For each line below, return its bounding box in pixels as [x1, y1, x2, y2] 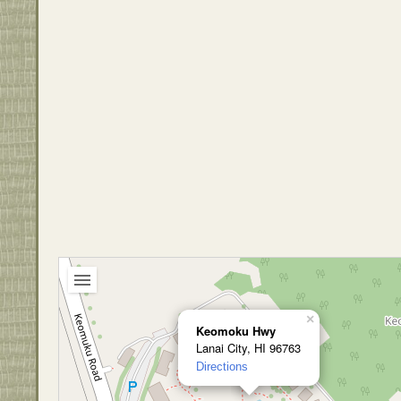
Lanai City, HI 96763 [196, 338, 301, 356]
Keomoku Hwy [196, 321, 276, 339]
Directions [196, 359, 248, 373]
